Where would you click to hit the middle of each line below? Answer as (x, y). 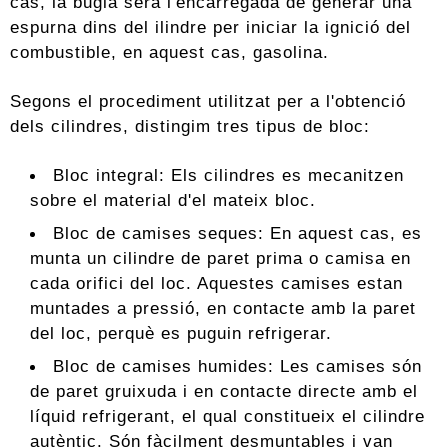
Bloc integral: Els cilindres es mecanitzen (229, 175)
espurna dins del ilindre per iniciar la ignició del (210, 27)
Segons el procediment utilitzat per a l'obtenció (208, 101)
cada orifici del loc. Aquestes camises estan (216, 283)
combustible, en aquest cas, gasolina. (169, 52)
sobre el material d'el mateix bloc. (173, 200)
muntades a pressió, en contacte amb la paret (223, 308)
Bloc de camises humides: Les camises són (238, 366)
